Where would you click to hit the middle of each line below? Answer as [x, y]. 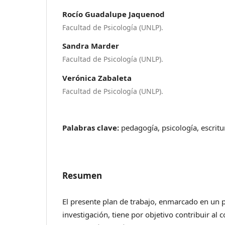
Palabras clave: [92, 128]
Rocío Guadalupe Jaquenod [114, 14]
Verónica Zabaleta [97, 78]
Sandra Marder [91, 46]
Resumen [82, 176]
